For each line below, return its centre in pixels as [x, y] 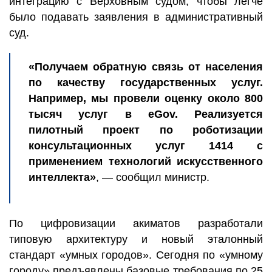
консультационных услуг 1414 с [146, 146]
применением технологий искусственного [146, 161]
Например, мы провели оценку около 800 [146, 98]
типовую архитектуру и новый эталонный [136, 239]
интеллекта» [62, 177]
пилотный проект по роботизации [146, 130]
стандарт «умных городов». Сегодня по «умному [136, 255]
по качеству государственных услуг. [146, 83]
